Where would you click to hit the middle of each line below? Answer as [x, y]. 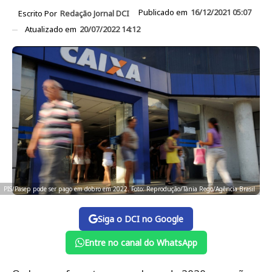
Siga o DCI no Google [141, 219]
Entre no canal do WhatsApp [141, 243]
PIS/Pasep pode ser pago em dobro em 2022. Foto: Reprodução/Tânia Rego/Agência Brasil [129, 189]
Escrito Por [39, 13]
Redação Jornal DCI [95, 13]
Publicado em [164, 12]
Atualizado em [52, 29]
